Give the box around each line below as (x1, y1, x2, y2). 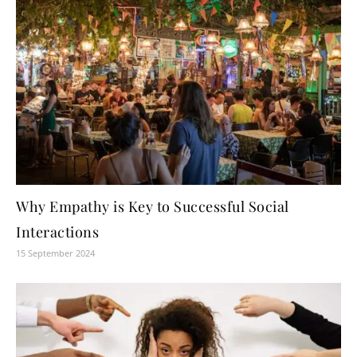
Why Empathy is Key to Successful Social (16, 197, 289, 217)
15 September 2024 (16, 247, 95, 260)
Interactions (16, 222, 99, 242)
